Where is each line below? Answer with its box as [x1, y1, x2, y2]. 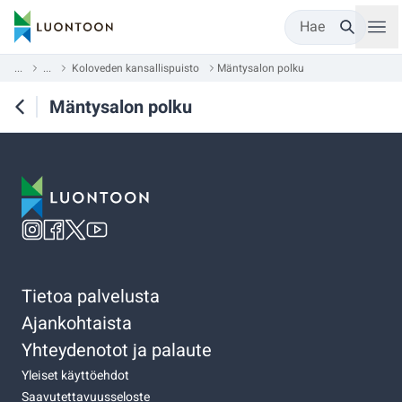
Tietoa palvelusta [22, 283, 160, 310]
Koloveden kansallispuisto [72, 60, 199, 76]
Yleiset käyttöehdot [22, 365, 129, 385]
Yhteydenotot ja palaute [22, 336, 212, 363]
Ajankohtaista [22, 310, 132, 336]
